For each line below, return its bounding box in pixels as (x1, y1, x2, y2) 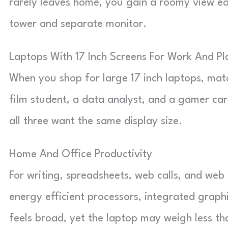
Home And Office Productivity (9, 149, 152, 160)
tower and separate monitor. (9, 18, 147, 30)
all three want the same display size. (9, 116, 182, 127)
